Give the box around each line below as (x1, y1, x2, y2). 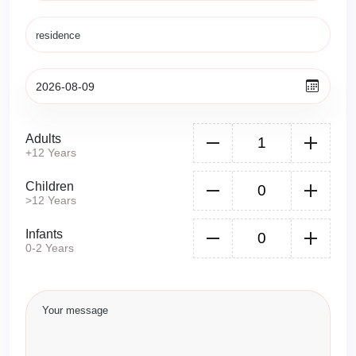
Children (25, 180, 74, 193)
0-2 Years (25, 242, 74, 254)
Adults (25, 132, 61, 145)
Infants (25, 227, 63, 241)
